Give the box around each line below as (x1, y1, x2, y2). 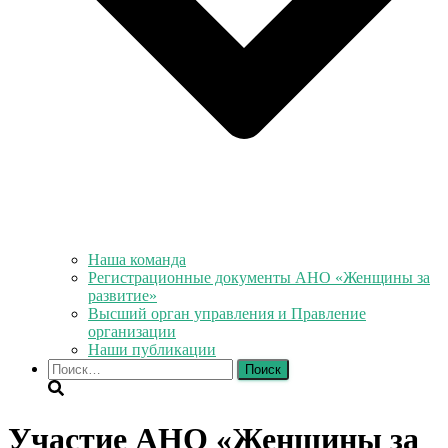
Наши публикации (88, 341, 216, 358)
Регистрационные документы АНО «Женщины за (88, 269, 430, 286)
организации (88, 323, 176, 340)
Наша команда (88, 251, 186, 268)
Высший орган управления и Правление (88, 305, 366, 322)
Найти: (47, 358, 95, 375)
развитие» (88, 287, 157, 304)
